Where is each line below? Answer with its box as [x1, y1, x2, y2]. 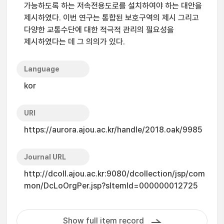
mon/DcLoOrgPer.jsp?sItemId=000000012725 [24, 181, 198, 190]
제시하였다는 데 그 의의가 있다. [24, 37, 125, 46]
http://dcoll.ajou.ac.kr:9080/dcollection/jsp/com [24, 169, 205, 178]
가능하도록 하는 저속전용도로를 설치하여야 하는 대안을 [24, 1, 202, 10]
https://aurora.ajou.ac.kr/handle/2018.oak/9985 [24, 125, 202, 134]
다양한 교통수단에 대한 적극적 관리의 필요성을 [24, 25, 174, 34]
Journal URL [24, 153, 66, 161]
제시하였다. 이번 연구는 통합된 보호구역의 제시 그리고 [24, 13, 199, 22]
